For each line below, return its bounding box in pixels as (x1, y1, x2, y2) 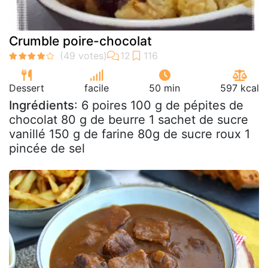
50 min (149, 81, 180, 94)
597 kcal (220, 81, 259, 94)
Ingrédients (9, 98, 74, 112)
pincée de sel (9, 141, 85, 156)
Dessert (9, 81, 44, 94)
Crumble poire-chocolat (9, 33, 152, 48)
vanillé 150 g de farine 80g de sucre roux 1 (9, 126, 250, 141)
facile (84, 81, 109, 94)
